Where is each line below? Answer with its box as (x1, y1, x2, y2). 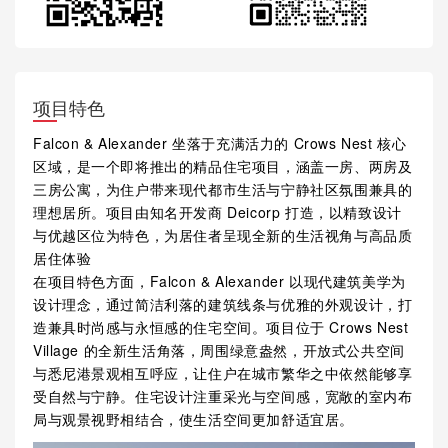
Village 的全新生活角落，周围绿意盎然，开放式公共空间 (32, 339, 405, 360)
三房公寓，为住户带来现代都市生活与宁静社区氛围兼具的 (32, 178, 413, 199)
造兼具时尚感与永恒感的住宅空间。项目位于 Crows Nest (32, 316, 409, 337)
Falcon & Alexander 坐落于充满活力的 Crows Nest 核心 (32, 132, 407, 153)
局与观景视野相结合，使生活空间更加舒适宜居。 (32, 408, 355, 429)
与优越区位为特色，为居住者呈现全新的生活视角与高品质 (32, 224, 413, 245)
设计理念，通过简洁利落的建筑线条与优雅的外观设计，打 (32, 293, 413, 314)
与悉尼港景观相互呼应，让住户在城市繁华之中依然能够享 (32, 362, 413, 383)
